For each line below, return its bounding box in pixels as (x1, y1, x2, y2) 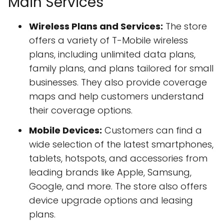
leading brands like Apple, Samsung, (29, 165, 191, 178)
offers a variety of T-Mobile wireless (29, 33, 188, 46)
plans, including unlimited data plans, (29, 47, 195, 60)
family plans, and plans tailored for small (29, 61, 213, 74)
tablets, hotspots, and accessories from (29, 151, 207, 164)
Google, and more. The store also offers (29, 179, 207, 192)
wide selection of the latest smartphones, (29, 137, 213, 150)
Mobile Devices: (29, 123, 102, 136)
